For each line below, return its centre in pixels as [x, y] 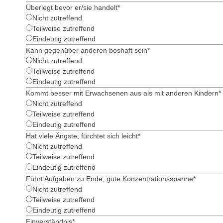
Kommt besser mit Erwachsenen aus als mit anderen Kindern [122, 93]
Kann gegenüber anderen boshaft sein [87, 50]
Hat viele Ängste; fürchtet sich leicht [82, 136]
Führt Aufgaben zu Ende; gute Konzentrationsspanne [110, 179]
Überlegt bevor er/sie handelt [72, 7]
